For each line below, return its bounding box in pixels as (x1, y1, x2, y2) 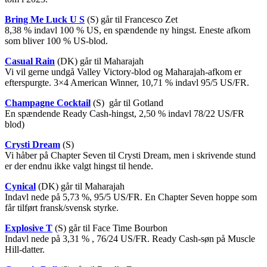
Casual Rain (5, 55, 55, 66)
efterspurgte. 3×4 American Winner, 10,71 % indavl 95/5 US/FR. (5, 77, 249, 88)
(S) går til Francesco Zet (85, 14, 178, 24)
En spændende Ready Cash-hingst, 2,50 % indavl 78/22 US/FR (5, 108, 244, 119)
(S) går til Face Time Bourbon (52, 222, 167, 233)
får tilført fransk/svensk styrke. (5, 202, 119, 213)
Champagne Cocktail (5, 97, 91, 108)
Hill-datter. (5, 244, 45, 254)
